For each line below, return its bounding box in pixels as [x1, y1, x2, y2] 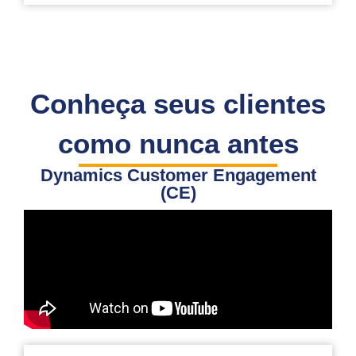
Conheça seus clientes [30, 87, 326, 119]
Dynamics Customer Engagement [40, 164, 316, 185]
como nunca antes [57, 127, 299, 159]
